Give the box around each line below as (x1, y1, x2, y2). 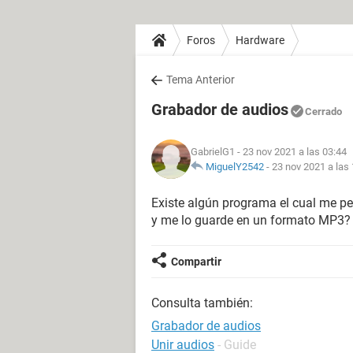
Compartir (171, 255, 221, 268)
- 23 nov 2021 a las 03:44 (235, 146, 347, 158)
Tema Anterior (166, 73, 235, 86)
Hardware (236, 33, 284, 46)
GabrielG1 (191, 146, 235, 158)
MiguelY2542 (206, 161, 264, 173)
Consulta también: (151, 295, 253, 310)
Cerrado (305, 106, 342, 117)
